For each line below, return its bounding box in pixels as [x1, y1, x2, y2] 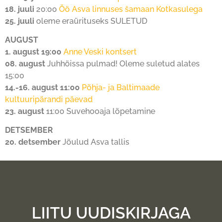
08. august [5, 59, 45, 69]
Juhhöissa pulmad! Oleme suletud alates [45, 59, 200, 69]
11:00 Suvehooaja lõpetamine [44, 107, 155, 116]
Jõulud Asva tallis [60, 137, 129, 147]
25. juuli [5, 16, 34, 26]
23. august [5, 107, 44, 116]
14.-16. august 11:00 [5, 83, 82, 93]
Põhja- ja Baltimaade [82, 83, 160, 93]
